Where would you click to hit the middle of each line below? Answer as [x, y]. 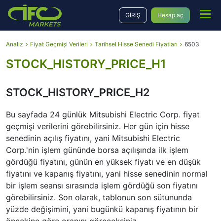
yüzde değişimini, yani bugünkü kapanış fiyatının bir [102, 209]
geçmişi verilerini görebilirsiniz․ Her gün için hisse [98, 126]
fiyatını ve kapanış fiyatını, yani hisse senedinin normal [107, 174]
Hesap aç [170, 15]
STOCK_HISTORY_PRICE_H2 [78, 92]
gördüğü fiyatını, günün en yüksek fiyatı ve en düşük [103, 162]
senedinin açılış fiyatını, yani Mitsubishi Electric [93, 138]
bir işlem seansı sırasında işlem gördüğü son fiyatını [102, 185]
